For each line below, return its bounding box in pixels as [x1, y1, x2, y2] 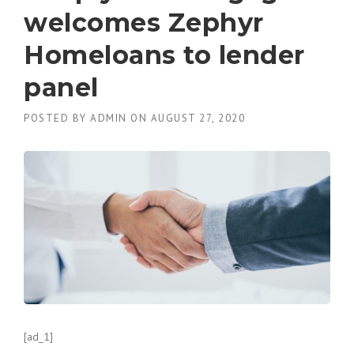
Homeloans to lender [24, 39, 305, 70]
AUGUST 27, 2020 [150, 111, 245, 125]
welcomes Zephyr [24, 6, 264, 38]
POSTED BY [24, 111, 90, 125]
